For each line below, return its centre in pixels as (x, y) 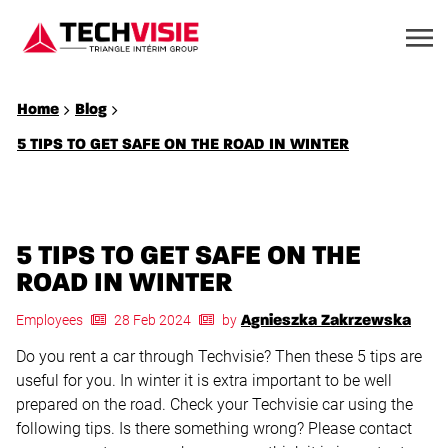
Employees (49, 320)
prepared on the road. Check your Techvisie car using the (214, 404)
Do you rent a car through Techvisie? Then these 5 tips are (219, 356)
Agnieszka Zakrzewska (326, 321)
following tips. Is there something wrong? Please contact (214, 428)
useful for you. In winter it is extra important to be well (204, 380)
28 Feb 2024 (152, 320)
